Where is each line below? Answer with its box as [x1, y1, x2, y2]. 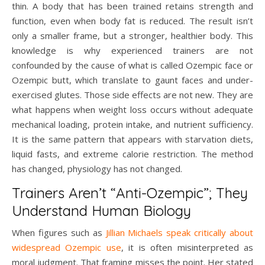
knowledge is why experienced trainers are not [12, 44, 253, 57]
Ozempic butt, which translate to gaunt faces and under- [12, 74, 253, 86]
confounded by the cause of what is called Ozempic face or [12, 59, 253, 72]
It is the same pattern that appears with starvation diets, [12, 133, 253, 146]
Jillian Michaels [105, 227, 163, 239]
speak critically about [163, 227, 253, 239]
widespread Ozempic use [12, 241, 121, 254]
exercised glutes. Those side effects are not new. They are [12, 89, 253, 101]
